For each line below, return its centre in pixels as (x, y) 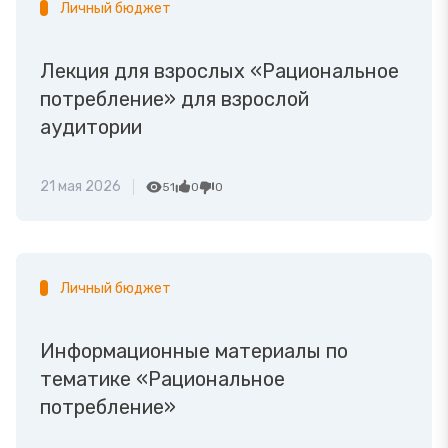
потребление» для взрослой (174, 99)
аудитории (91, 127)
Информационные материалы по (194, 351)
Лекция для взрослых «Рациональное (219, 71)
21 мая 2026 (80, 186)
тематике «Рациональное (162, 379)
